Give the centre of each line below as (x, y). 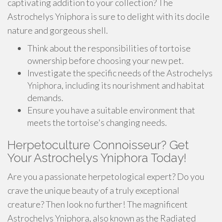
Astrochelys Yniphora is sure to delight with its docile (109, 16)
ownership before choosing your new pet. (106, 60)
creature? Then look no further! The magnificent (98, 204)
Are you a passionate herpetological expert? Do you (106, 176)
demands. (45, 98)
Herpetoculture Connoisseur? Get (98, 145)
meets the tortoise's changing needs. (97, 122)
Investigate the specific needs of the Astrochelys (120, 73)
